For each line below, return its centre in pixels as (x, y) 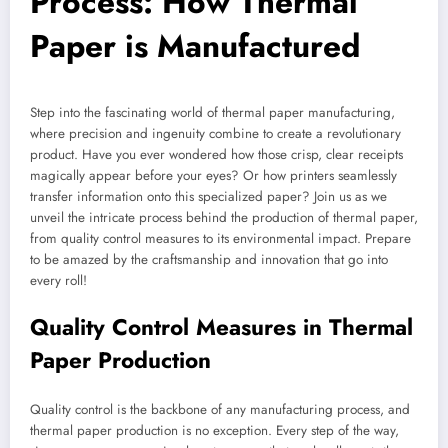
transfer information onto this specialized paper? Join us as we (208, 197)
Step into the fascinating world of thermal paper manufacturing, (212, 113)
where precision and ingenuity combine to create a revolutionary (215, 134)
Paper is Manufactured (195, 46)
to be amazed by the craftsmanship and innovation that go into (209, 260)
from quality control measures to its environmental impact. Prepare (220, 239)
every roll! (58, 281)
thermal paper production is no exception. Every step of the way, (214, 431)
